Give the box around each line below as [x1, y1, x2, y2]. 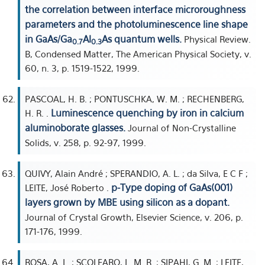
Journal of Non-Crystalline [125, 122, 236, 133]
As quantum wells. [102, 33, 182, 45]
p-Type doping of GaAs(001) [111, 182, 232, 193]
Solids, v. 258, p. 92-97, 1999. [25, 137, 146, 148]
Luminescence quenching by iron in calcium [51, 107, 244, 119]
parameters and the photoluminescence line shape [25, 18, 248, 30]
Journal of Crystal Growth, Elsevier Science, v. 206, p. [25, 212, 243, 222]
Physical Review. [182, 34, 251, 44]
